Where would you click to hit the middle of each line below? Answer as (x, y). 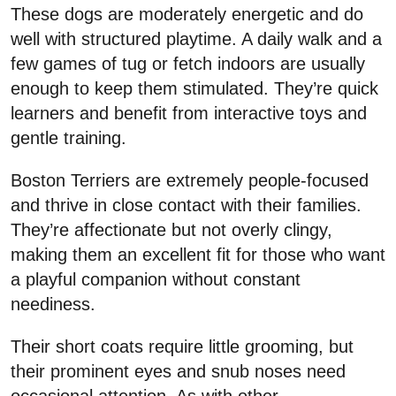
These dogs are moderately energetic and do (187, 15)
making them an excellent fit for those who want (198, 255)
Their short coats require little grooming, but (182, 347)
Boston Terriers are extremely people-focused (190, 181)
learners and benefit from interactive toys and (189, 114)
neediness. (53, 305)
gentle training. (69, 138)
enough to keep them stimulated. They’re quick (194, 89)
